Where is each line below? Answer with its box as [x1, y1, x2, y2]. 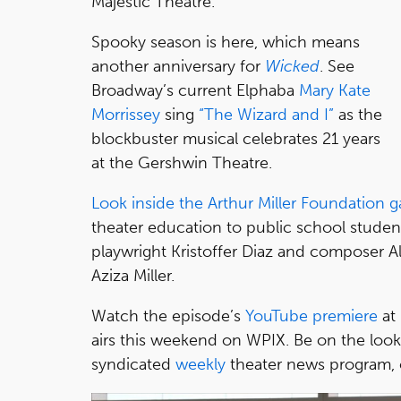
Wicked [265, 55, 320, 76]
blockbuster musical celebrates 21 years [91, 128, 380, 149]
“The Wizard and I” [199, 104, 334, 124]
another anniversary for [91, 55, 265, 76]
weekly [175, 354, 226, 374]
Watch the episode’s [91, 305, 245, 326]
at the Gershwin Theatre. [91, 152, 272, 173]
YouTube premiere [245, 305, 378, 326]
